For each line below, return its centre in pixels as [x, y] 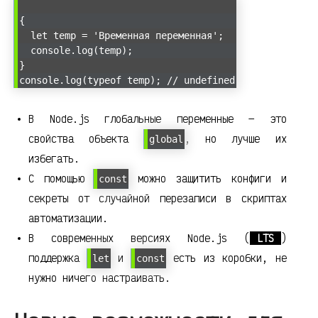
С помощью [61, 179]
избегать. [54, 159]
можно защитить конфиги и [207, 179]
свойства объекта [86, 139]
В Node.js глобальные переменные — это [158, 119]
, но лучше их [235, 139]
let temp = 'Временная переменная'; [121, 36]
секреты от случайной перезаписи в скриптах [158, 199]
